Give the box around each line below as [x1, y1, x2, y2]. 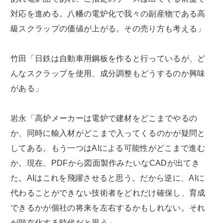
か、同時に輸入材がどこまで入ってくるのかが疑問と [10, 129, 206, 137]
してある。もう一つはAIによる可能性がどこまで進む [10, 144, 205, 152]
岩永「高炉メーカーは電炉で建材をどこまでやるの [10, 114, 198, 122]
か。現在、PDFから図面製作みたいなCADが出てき [10, 159, 200, 167]
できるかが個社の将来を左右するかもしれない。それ [10, 204, 206, 212]
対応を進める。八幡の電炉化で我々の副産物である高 [10, 9, 206, 18]
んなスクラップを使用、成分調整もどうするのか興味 [10, 69, 206, 78]
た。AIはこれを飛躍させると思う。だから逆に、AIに [10, 174, 205, 182]
